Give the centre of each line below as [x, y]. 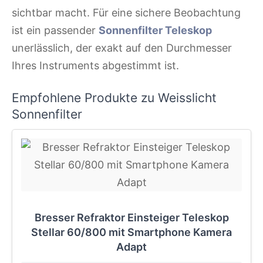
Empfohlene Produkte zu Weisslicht [114, 97]
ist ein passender [55, 30]
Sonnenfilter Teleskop [155, 30]
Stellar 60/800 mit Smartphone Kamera [131, 232]
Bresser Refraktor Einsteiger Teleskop [131, 218]
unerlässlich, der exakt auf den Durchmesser [122, 48]
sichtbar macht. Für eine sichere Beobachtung [126, 12]
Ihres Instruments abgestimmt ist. [95, 65]
